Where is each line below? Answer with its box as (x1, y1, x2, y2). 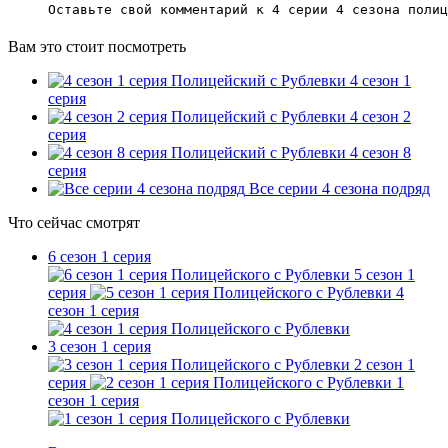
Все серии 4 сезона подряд (249, 179, 430, 197)
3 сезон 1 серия (48, 337, 151, 355)
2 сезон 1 (354, 355, 415, 373)
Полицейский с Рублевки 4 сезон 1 (171, 71, 411, 89)
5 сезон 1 (354, 265, 415, 283)
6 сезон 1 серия (48, 247, 151, 265)
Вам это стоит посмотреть (8, 37, 186, 55)
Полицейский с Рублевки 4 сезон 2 (171, 107, 411, 125)
